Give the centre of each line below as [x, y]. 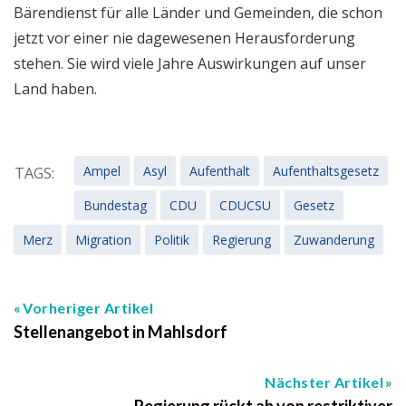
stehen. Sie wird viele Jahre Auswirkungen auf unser [190, 63]
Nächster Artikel [324, 382]
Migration [103, 239]
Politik [172, 239]
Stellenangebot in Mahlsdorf [121, 331]
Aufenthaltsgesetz [326, 170]
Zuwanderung [334, 239]
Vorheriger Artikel [88, 307]
